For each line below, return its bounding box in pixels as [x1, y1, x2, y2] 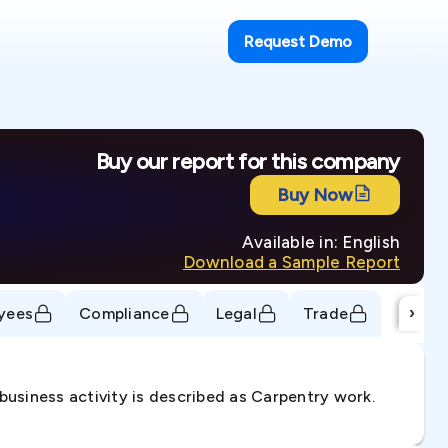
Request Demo [243, 32, 352, 51]
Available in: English [241, 232, 400, 252]
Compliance [79, 303, 170, 323]
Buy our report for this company [95, 148, 400, 175]
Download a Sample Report [183, 252, 400, 272]
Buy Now [277, 184, 352, 206]
